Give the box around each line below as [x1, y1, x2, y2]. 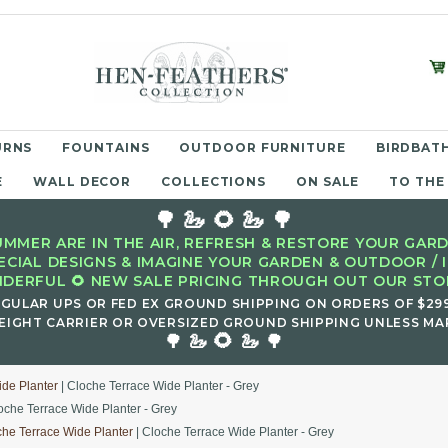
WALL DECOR [33, 174, 132, 189]
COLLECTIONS [161, 174, 267, 189]
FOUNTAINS [62, 140, 150, 155]
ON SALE [296, 174, 360, 189]
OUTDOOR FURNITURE [179, 140, 346, 155]
